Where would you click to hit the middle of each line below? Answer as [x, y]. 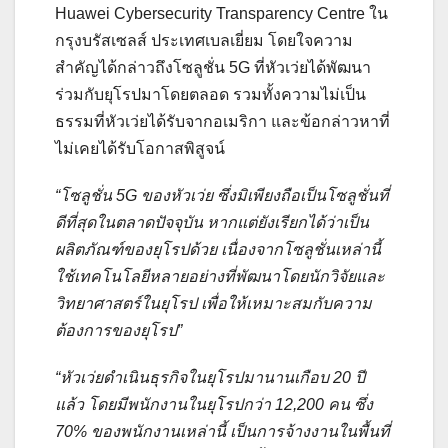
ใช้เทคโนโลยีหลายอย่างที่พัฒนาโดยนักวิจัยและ [220, 276]
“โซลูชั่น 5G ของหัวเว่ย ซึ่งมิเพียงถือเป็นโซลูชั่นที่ [222, 195]
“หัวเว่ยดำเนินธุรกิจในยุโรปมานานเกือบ [194, 377]
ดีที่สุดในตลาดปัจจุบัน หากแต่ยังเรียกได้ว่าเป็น [212, 222]
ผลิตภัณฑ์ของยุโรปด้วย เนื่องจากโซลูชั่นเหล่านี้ [218, 249]
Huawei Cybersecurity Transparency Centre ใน [221, 13]
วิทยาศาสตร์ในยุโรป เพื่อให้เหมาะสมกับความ [213, 303]
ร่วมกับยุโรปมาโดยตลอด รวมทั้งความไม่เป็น [210, 94]
